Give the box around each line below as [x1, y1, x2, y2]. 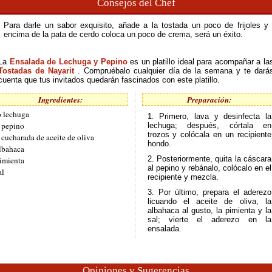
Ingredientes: [38, 94, 83, 105]
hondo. [147, 139, 171, 148]
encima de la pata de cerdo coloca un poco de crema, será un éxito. [3, 30, 243, 39]
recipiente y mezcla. [147, 172, 219, 182]
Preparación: [187, 94, 232, 105]
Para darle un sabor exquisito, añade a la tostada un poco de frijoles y [3, 21, 269, 30]
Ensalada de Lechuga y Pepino [9, 57, 131, 66]
